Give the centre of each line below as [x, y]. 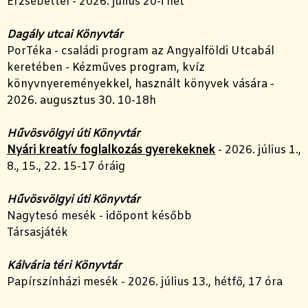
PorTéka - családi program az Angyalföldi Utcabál [141, 52]
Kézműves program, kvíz [137, 68]
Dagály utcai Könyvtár [65, 35]
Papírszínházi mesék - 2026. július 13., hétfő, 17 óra [145, 283]
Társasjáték [37, 233]
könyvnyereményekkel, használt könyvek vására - [141, 85]
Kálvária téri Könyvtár [64, 266]
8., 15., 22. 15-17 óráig [66, 167]
